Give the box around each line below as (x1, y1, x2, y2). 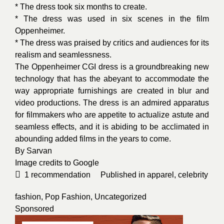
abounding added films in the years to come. (15, 134, 171, 143)
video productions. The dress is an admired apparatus (15, 98, 209, 107)
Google (73, 158, 99, 167)
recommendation (29, 170, 90, 179)
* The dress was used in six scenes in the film (15, 14, 209, 23)
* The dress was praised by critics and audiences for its (15, 38, 209, 47)
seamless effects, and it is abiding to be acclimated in (15, 122, 209, 131)
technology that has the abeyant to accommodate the (15, 74, 209, 83)
